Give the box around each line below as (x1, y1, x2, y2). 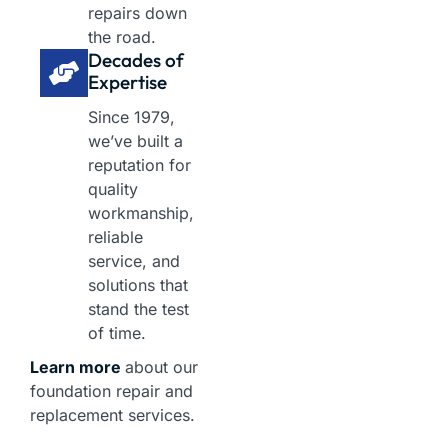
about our (125, 357, 198, 378)
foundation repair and (30, 381, 193, 402)
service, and (88, 251, 180, 272)
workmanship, (88, 203, 194, 224)
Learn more (30, 357, 121, 378)
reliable (88, 227, 143, 248)
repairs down (88, 3, 187, 24)
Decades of (88, 48, 184, 73)
